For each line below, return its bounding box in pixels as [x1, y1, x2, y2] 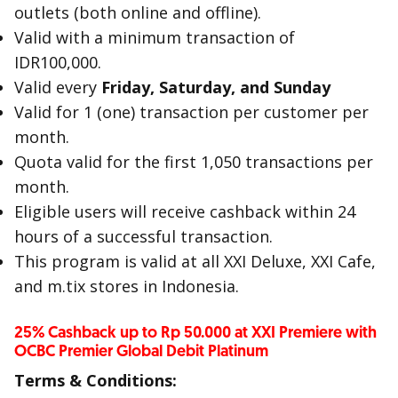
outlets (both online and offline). [14, 2, 261, 23]
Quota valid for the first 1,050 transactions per [14, 151, 373, 172]
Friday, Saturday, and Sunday [101, 76, 330, 98]
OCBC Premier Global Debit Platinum [14, 341, 268, 362]
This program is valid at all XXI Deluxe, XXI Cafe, [14, 251, 376, 272]
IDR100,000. [14, 52, 101, 73]
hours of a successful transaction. [14, 226, 273, 247]
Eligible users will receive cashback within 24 [14, 201, 355, 222]
